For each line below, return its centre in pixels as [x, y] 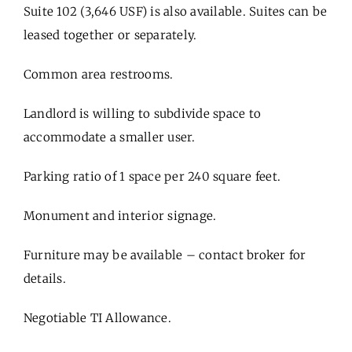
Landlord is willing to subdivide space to [142, 114]
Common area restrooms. [98, 75]
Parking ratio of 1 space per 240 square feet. [152, 177]
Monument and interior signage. [120, 216]
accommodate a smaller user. [109, 137]
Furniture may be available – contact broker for [165, 255]
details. [44, 279]
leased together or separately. [110, 35]
